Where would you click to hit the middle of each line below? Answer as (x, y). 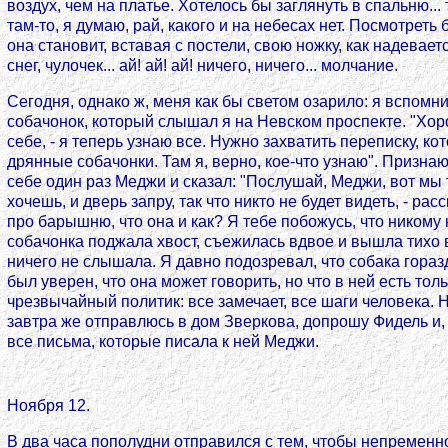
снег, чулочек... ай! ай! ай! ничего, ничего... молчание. (202, 65)
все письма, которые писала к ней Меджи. (163, 341)
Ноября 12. (48, 405)
